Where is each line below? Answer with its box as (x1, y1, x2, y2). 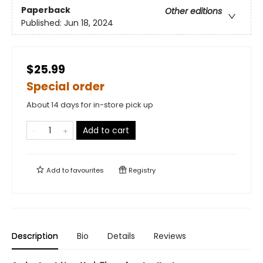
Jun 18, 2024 (64, 17, 113, 29)
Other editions (165, 5, 222, 18)
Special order (26, 78, 104, 95)
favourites (70, 165, 104, 175)
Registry (127, 165, 156, 175)
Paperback (21, 4, 70, 16)
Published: (21, 17, 64, 29)
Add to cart (83, 124, 129, 136)
